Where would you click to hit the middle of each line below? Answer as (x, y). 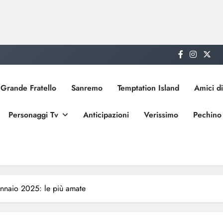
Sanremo (87, 88)
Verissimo (161, 115)
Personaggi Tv (33, 115)
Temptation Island (148, 88)
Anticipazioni (106, 115)
